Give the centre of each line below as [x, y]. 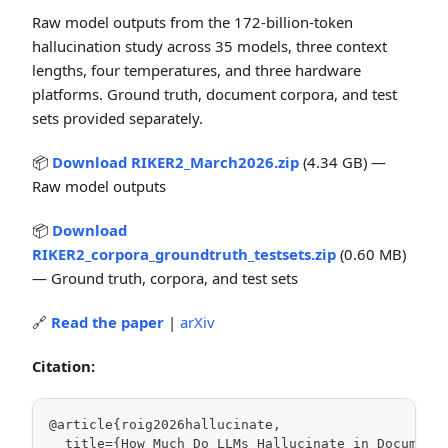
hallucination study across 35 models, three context [209, 46]
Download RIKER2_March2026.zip [175, 162]
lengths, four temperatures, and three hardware [196, 70]
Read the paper [107, 322]
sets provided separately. [117, 118]
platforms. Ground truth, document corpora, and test [214, 94]
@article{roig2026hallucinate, [165, 424]
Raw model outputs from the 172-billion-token [192, 22]
